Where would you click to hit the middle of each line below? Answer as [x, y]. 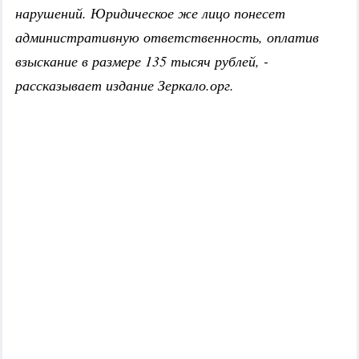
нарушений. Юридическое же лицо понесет [150, 13]
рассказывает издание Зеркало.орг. [125, 85]
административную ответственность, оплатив [167, 37]
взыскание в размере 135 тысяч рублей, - [142, 61]
